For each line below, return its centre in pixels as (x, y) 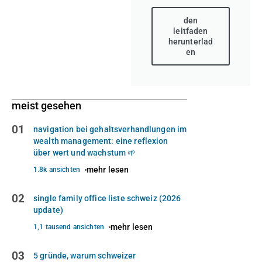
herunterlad (191, 42)
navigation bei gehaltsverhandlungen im (110, 130)
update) (48, 210)
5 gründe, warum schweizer (85, 256)
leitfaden (191, 31)
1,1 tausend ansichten (69, 227)
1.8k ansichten (57, 170)
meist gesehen (47, 106)
